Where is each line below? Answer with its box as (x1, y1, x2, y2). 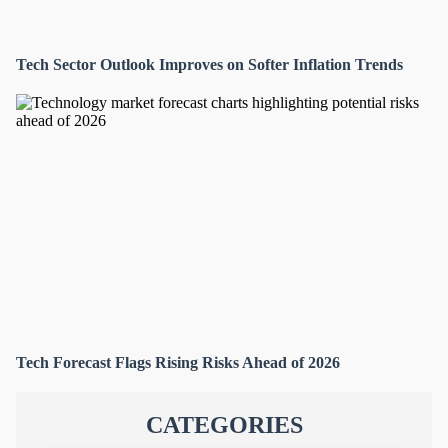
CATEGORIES (145, 412, 303, 438)
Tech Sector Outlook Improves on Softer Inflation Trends (16, 56, 403, 73)
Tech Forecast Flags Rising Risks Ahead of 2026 (16, 354, 340, 371)
